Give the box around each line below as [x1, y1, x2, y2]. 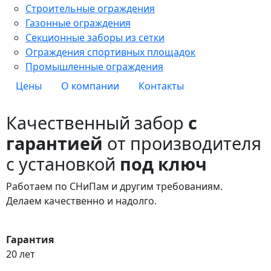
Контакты [139, 79, 184, 93]
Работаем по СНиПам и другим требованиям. [6, 179, 223, 193]
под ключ [120, 151, 207, 175]
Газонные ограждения [25, 16, 131, 30]
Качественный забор [6, 110, 188, 134]
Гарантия [6, 232, 54, 246]
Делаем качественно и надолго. [6, 194, 157, 207]
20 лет [6, 247, 35, 261]
